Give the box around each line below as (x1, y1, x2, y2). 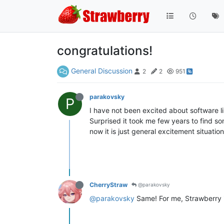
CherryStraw (89, 180, 127, 188)
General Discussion (71, 66, 132, 75)
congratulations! (57, 42, 152, 58)
